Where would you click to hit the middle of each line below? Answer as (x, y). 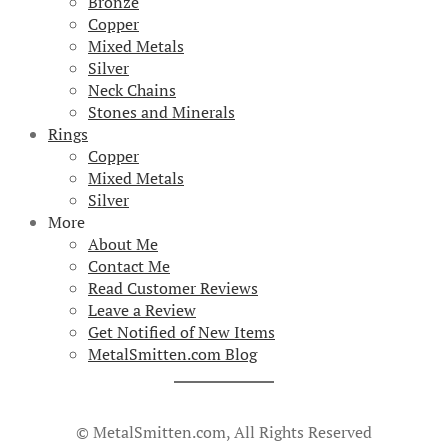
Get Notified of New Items (181, 332)
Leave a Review (142, 310)
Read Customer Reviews (173, 288)
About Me (123, 244)
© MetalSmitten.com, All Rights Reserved (224, 432)
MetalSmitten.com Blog (172, 354)
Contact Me (129, 266)
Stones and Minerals (161, 112)
